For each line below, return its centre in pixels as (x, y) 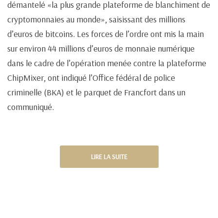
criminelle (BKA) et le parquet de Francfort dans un (96, 92)
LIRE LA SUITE (109, 156)
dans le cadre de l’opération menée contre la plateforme (107, 63)
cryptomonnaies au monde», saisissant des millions (96, 19)
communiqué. (31, 107)
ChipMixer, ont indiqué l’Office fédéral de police (91, 77)
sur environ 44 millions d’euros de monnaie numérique (101, 48)
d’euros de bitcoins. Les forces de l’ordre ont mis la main (106, 34)
